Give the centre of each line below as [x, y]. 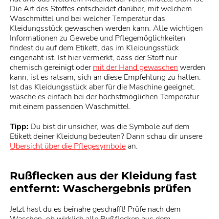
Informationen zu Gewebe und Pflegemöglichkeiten [98, 38]
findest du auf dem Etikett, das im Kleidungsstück [94, 48]
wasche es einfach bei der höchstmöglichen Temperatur [104, 97]
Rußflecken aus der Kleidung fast [103, 176]
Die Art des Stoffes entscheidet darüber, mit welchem [101, 9]
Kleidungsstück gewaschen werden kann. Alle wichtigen [106, 29]
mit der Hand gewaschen [135, 68]
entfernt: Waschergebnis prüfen [100, 189]
